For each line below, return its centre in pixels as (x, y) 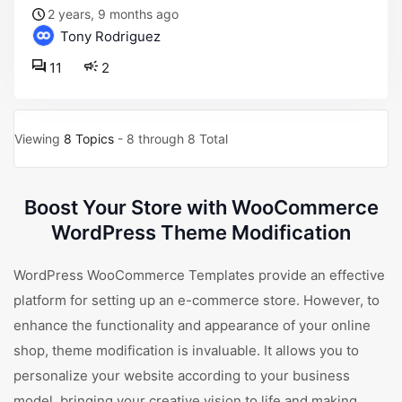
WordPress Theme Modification (201, 232)
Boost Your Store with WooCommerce (201, 207)
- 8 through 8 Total (171, 139)
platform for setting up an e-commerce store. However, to (197, 300)
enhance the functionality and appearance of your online (192, 325)
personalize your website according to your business (182, 376)
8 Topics (89, 139)
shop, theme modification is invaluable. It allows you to (186, 350)
